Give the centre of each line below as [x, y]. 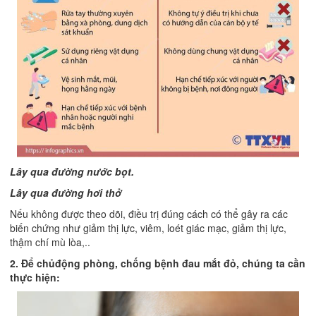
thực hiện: [35, 278]
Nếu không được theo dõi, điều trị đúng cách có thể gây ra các [149, 214]
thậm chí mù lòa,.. [50, 242]
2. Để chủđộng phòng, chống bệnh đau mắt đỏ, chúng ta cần [158, 263]
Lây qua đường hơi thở [66, 193]
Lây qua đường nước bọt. [72, 172]
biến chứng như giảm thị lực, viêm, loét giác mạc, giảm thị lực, [148, 228]
